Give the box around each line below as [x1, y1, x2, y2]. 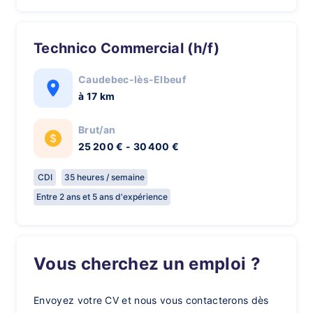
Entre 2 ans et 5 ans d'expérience [36, 191, 168, 202]
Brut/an [78, 124, 116, 136]
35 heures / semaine [64, 172, 145, 182]
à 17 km [78, 90, 115, 102]
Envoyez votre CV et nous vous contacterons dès [34, 294, 269, 306]
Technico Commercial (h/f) [41, 40, 220, 57]
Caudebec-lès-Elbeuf [78, 73, 187, 85]
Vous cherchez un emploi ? [45, 254, 261, 274]
